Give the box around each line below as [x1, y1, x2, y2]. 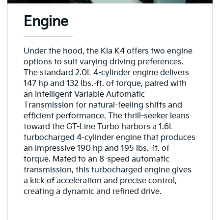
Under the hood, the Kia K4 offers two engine [23, 46, 192, 56]
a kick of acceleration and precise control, [23, 176, 177, 186]
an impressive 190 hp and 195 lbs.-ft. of [23, 143, 169, 153]
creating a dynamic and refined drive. [23, 187, 162, 196]
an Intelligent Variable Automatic [23, 89, 145, 99]
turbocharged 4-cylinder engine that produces [23, 133, 195, 142]
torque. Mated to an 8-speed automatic [23, 154, 169, 164]
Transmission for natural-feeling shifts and [23, 100, 182, 110]
